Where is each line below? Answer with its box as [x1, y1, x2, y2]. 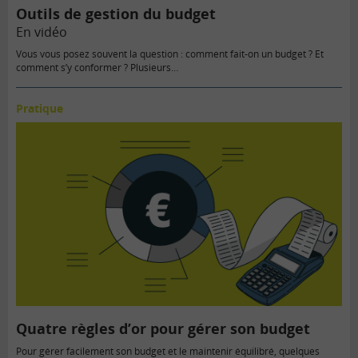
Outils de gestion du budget [16, 3, 216, 23]
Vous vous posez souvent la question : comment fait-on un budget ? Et [16, 46, 324, 61]
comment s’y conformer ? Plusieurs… [16, 60, 178, 74]
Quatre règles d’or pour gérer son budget [16, 319, 310, 339]
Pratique [16, 100, 63, 116]
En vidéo [16, 22, 67, 41]
